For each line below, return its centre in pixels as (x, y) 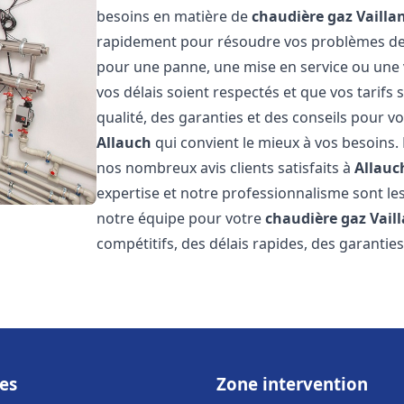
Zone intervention (292, 384)
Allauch (124, 142)
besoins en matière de (174, 16)
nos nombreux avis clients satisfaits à (226, 168)
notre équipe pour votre (181, 218)
